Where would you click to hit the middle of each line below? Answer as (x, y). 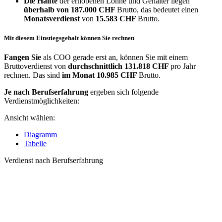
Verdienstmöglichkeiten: (42, 101)
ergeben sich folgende (123, 92)
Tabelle (35, 144)
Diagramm (40, 135)
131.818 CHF (147, 66)
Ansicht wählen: (29, 118)
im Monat (78, 75)
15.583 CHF (117, 19)
